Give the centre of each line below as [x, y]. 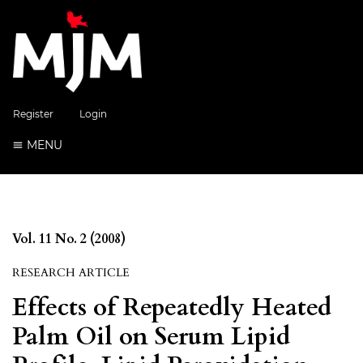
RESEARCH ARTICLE [71, 272]
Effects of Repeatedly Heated [172, 307]
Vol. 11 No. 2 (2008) [69, 239]
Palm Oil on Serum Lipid [151, 336]
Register [33, 114]
